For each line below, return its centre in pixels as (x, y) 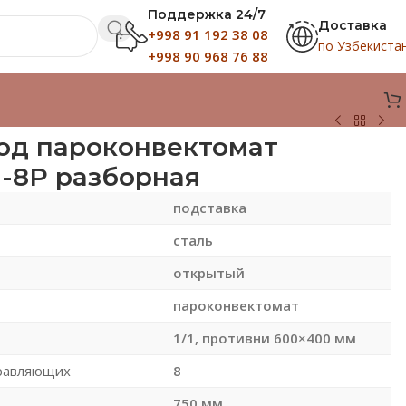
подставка (209, 207)
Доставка (353, 25)
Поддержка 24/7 (207, 14)
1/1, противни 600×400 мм (264, 338)
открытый (208, 272)
